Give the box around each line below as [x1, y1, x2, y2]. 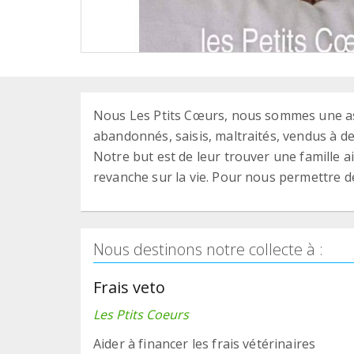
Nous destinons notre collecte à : [93, 238, 323, 260]
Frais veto [93, 276, 165, 298]
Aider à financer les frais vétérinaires [93, 334, 316, 352]
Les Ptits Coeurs [93, 305, 189, 323]
